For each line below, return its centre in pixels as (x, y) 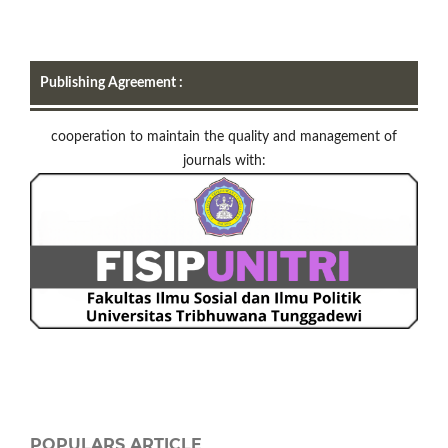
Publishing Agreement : (111, 83)
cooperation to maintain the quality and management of (224, 137)
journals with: (224, 161)
